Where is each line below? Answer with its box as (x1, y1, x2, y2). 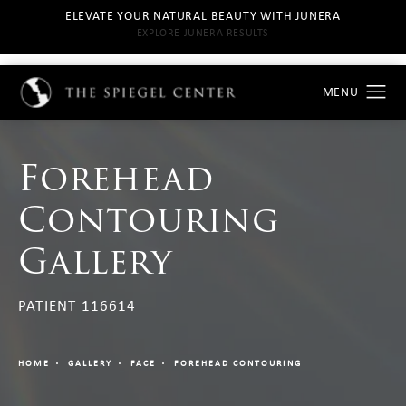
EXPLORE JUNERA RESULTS (136, 25, 270, 40)
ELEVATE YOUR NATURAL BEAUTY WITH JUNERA (64, 7, 342, 24)
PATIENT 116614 (18, 295, 137, 316)
